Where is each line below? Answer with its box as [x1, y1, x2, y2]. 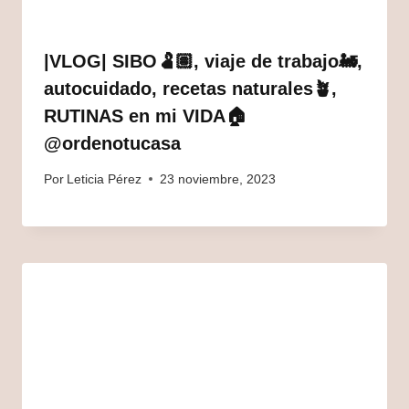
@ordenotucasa [44, 133, 181, 154]
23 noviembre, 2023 [160, 172, 277, 186]
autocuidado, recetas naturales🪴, [44, 79, 337, 100]
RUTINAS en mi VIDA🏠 [44, 106, 246, 127]
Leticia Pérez [67, 172, 142, 186]
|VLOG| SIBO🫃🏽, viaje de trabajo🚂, [44, 51, 362, 72]
